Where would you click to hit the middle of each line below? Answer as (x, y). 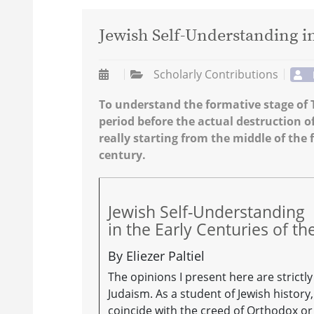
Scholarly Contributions (216, 74)
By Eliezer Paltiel (156, 255)
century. (122, 155)
